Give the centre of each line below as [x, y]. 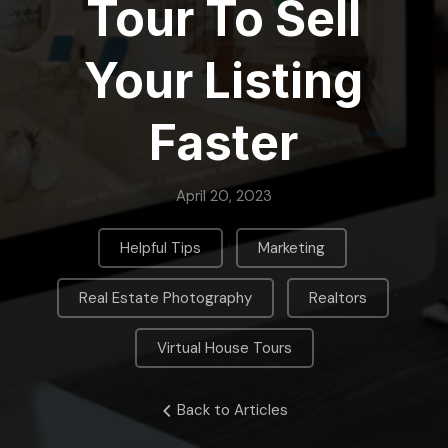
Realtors [337, 297]
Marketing [291, 247]
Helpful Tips [160, 247]
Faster [224, 142]
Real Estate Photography [165, 297]
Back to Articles [232, 410]
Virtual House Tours [224, 347]
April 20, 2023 [224, 196]
